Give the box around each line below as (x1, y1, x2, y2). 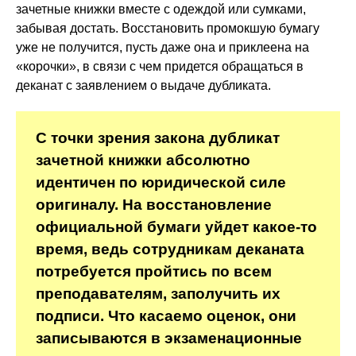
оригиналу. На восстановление (36, 196, 272, 213)
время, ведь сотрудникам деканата (36, 241, 304, 257)
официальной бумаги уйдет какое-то (36, 219, 317, 235)
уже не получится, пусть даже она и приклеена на (16, 41, 309, 54)
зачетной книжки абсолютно (36, 152, 250, 168)
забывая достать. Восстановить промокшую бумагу (16, 21, 319, 35)
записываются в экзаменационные (36, 330, 302, 346)
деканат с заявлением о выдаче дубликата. (16, 79, 271, 92)
